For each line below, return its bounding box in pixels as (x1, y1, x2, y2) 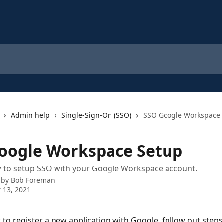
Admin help (11, 111, 50, 120)
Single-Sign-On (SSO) (61, 111, 131, 120)
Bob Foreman (11, 175, 55, 185)
